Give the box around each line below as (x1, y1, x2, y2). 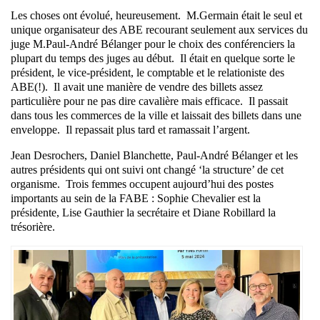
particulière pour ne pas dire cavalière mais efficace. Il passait (11, 95, 288, 108)
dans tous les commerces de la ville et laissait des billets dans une (11, 109, 301, 122)
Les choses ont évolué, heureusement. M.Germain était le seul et (11, 9, 302, 22)
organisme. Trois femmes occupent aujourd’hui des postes (11, 178, 274, 191)
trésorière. (11, 221, 55, 234)
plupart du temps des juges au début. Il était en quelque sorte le (11, 52, 295, 65)
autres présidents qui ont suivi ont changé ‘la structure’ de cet (11, 164, 284, 176)
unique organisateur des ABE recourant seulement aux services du (11, 24, 308, 36)
